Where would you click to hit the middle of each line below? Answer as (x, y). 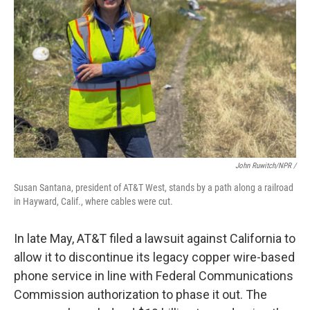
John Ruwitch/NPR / (266, 166)
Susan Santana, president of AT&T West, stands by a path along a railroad (154, 188)
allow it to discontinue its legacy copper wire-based (154, 257)
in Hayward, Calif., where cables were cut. (93, 202)
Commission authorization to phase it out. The (140, 295)
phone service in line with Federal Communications (154, 276)
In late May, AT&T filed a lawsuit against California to (155, 239)
